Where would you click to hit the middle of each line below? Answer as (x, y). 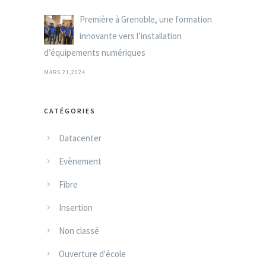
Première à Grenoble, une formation (146, 19)
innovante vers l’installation (131, 36)
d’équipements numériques (95, 52)
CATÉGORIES (70, 110)
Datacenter (80, 138)
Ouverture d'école (92, 254)
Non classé (79, 230)
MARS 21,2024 (65, 72)
